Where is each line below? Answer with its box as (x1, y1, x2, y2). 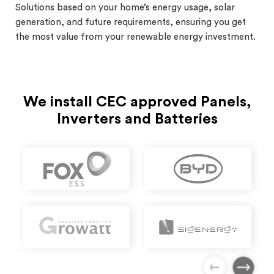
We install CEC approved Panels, (23, 94, 251, 109)
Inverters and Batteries (56, 111, 218, 127)
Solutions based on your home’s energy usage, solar (15, 2, 235, 12)
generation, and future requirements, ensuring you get (15, 17, 246, 27)
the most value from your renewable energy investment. (15, 32, 256, 42)
